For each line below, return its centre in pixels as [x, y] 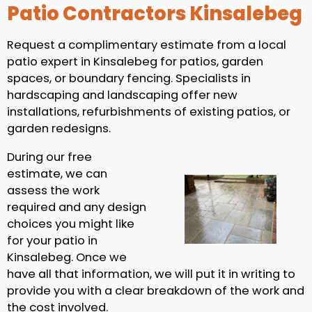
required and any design [77, 207]
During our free [49, 157]
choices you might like [71, 224]
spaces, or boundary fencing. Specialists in [129, 78]
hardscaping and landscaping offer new [122, 95]
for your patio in [52, 240]
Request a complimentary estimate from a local [147, 45]
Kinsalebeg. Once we [67, 257]
